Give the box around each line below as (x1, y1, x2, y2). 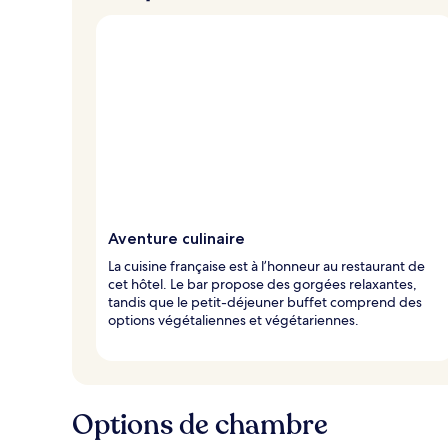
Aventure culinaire (108, 228, 245, 248)
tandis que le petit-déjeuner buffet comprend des (108, 292, 422, 311)
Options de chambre (72, 405, 328, 444)
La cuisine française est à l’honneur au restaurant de (108, 256, 425, 275)
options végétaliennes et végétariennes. (108, 310, 359, 329)
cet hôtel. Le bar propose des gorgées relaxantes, (108, 274, 417, 293)
